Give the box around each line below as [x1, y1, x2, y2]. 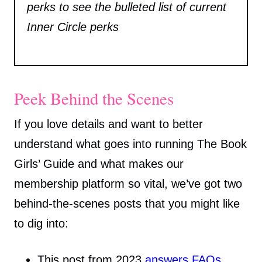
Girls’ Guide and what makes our [14, 157, 184, 170]
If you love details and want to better [14, 117, 203, 130]
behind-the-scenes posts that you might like [14, 196, 240, 210]
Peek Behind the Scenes [14, 87, 174, 109]
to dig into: [14, 216, 68, 230]
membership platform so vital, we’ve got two [14, 177, 242, 190]
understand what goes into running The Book [14, 137, 247, 150]
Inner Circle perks [26, 20, 119, 34]
